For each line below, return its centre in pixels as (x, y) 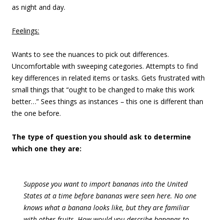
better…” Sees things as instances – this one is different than (108, 101)
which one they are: (47, 149)
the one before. (36, 113)
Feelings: (26, 31)
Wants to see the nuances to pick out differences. (90, 54)
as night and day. (39, 7)
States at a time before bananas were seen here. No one (110, 196)
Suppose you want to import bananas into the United (106, 184)
